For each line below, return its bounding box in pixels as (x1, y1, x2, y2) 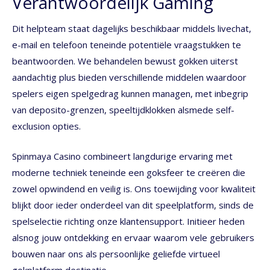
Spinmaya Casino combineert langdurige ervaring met (12, 149, 233, 162)
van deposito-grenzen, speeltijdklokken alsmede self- (12, 104, 234, 116)
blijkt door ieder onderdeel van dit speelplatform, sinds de (12, 198, 254, 211)
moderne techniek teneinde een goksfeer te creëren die (12, 166, 245, 178)
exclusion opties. (12, 120, 81, 133)
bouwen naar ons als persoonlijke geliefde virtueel (12, 247, 220, 260)
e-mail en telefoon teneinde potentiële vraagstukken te (12, 39, 241, 51)
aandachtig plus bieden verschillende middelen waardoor (12, 71, 246, 84)
